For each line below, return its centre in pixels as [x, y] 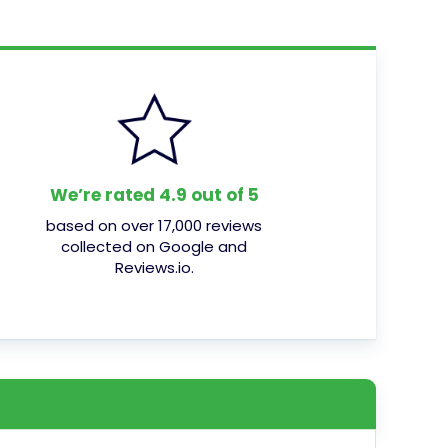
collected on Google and [154, 246]
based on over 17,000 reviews [154, 225]
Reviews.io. [154, 267]
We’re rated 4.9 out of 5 [154, 194]
